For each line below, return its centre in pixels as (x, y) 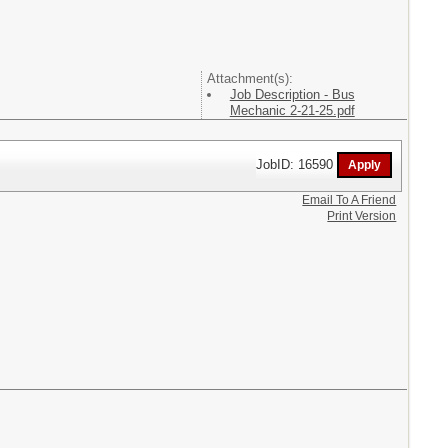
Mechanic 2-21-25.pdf (292, 110)
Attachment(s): (249, 78)
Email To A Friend (349, 199)
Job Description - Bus (292, 94)
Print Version (362, 215)
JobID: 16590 (297, 164)
